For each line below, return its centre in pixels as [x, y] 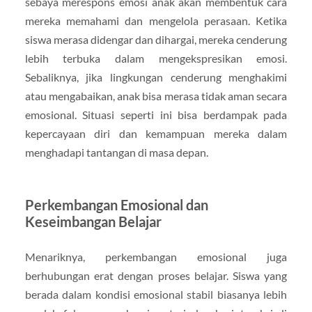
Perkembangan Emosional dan [116, 204]
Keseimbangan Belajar [93, 221]
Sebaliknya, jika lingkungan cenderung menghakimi [156, 77]
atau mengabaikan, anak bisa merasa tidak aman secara [156, 95]
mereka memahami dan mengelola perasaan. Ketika [156, 20]
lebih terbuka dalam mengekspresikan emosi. [156, 58]
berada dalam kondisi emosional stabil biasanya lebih [156, 294]
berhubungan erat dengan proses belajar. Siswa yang [156, 275]
